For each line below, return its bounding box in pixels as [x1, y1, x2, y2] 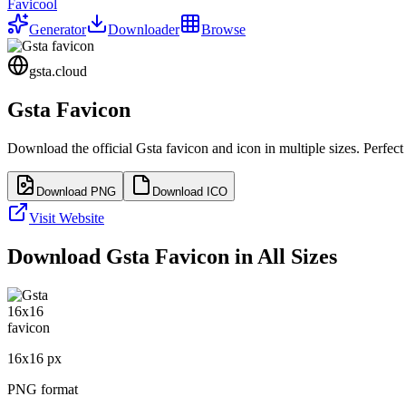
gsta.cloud [29, 63, 87, 79]
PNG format [7, 381, 78, 397]
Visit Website [29, 209, 104, 226]
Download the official [7, 140, 136, 156]
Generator [29, 22, 86, 37]
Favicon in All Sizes [150, 244, 337, 268]
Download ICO [152, 184, 227, 198]
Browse [201, 22, 246, 37]
